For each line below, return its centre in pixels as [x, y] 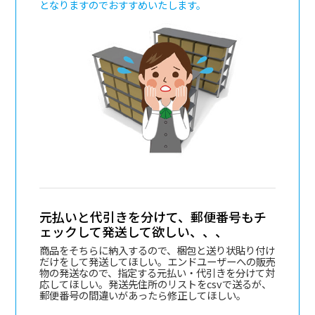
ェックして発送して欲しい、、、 [133, 232]
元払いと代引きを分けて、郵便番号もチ [153, 217]
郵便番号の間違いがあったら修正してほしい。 [142, 295]
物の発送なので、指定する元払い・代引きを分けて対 [157, 273]
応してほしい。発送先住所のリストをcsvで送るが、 [155, 284]
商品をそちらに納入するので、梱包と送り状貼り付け [157, 250]
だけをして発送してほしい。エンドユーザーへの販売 [157, 262]
